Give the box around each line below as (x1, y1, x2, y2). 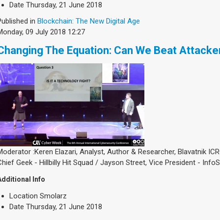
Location (9, 191, 38, 200)
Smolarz (40, 191, 67, 200)
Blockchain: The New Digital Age (37, 16, 140, 26)
